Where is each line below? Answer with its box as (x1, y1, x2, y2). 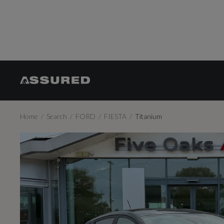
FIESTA (104, 112, 127, 120)
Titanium (135, 112, 162, 120)
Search (46, 112, 67, 120)
